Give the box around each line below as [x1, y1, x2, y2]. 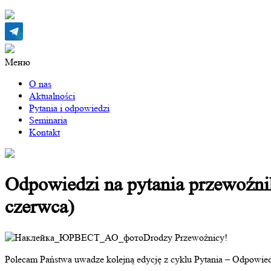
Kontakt [29, 126, 60, 138]
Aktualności [29, 90, 75, 102]
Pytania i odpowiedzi [29, 102, 109, 114]
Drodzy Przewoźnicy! [143, 231, 227, 243]
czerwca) [5, 196, 74, 218]
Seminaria [29, 114, 67, 126]
